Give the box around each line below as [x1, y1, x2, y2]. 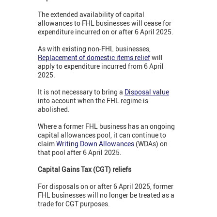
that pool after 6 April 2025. [38, 147, 122, 157]
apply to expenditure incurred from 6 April [38, 61, 164, 71]
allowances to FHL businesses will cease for [38, 18, 171, 28]
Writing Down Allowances [56, 139, 134, 148]
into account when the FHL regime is [38, 95, 148, 105]
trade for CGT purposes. [38, 199, 110, 208]
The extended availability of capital [38, 9, 144, 19]
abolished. [38, 104, 70, 114]
